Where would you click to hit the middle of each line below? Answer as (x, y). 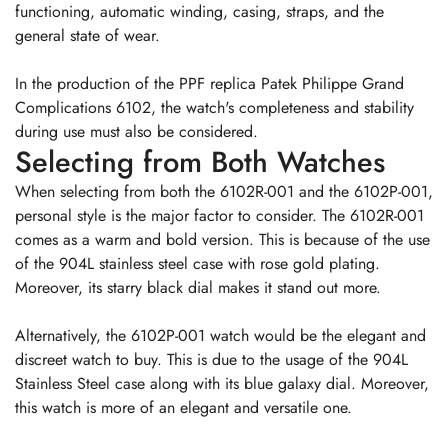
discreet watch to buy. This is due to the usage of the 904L (211, 360)
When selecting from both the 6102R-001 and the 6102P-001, (224, 192)
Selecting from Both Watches (200, 162)
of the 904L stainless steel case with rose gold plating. (197, 264)
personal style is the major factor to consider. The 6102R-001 (219, 216)
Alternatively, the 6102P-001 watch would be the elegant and (220, 336)
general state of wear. (87, 36)
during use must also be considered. (136, 132)
